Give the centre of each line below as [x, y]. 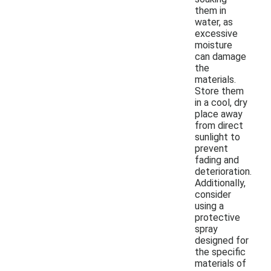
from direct [219, 125]
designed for [222, 240]
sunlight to [217, 137]
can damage [220, 56]
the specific [220, 252]
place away [219, 114]
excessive [216, 33]
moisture [214, 45]
